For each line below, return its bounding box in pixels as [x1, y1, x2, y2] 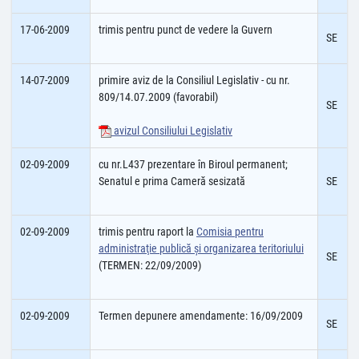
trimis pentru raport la [99, 225, 196, 238]
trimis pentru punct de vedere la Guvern [99, 23, 272, 36]
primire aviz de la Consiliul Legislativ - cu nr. [99, 74, 290, 87]
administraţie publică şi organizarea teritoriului [99, 242, 304, 255]
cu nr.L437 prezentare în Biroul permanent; [99, 158, 288, 171]
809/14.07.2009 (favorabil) [99, 91, 218, 103]
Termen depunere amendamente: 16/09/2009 [99, 309, 303, 322]
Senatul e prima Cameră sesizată [99, 175, 245, 188]
